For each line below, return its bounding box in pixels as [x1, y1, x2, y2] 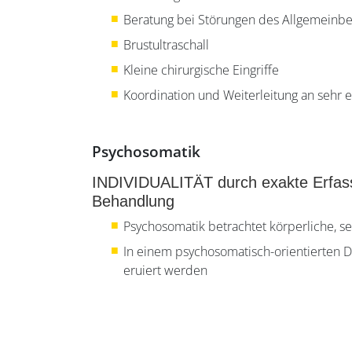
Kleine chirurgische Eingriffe [123, 61, 279, 79]
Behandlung [92, 192, 174, 211]
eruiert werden [123, 262, 207, 280]
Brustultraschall [123, 36, 209, 54]
